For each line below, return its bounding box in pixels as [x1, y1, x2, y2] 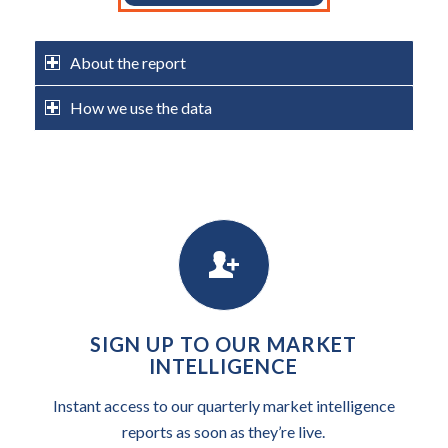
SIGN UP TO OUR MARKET [90, 331, 358, 356]
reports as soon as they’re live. [122, 421, 326, 441]
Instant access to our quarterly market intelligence [52, 395, 395, 415]
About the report [69, 52, 186, 72]
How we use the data [69, 97, 212, 117]
